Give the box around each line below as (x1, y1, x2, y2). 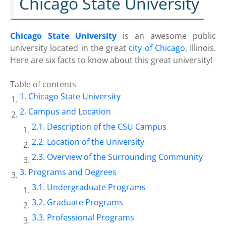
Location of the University (47, 136, 145, 147)
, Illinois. (185, 42, 216, 53)
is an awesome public (117, 30, 216, 41)
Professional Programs (47, 211, 135, 223)
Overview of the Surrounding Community (47, 151, 203, 162)
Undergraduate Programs (47, 181, 146, 193)
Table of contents (10, 78, 76, 90)
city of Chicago (129, 42, 185, 53)
